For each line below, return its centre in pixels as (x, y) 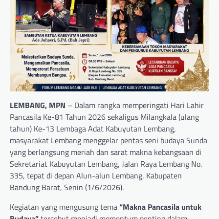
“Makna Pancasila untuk (160, 207)
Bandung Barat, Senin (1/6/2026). (67, 187)
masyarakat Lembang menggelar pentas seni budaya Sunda (109, 140)
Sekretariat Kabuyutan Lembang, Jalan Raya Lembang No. (106, 164)
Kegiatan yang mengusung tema (65, 207)
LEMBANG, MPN (38, 105)
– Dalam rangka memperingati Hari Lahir (135, 105)
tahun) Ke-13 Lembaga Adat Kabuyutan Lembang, (93, 129)
